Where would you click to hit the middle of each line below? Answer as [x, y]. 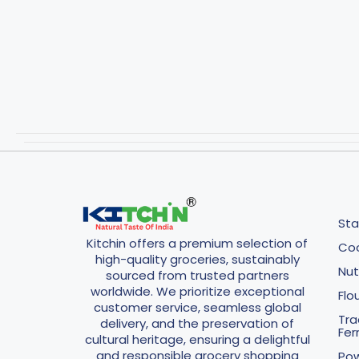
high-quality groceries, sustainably [197, 259]
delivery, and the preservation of [198, 323]
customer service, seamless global [197, 307]
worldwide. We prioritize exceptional [197, 291]
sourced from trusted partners [197, 275]
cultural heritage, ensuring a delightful [197, 339]
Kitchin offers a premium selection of [198, 243]
